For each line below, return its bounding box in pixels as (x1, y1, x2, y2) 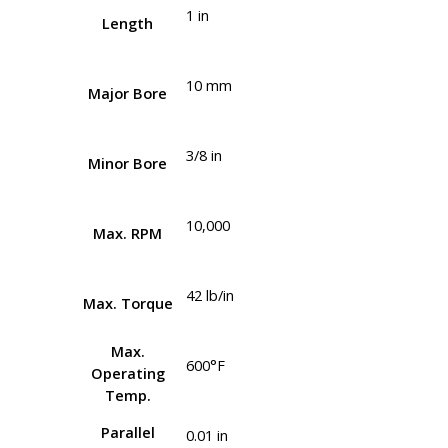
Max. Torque (82, 292, 173, 313)
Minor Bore (88, 152, 168, 173)
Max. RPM (93, 222, 163, 243)
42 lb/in (186, 285, 235, 306)
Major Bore (88, 82, 168, 103)
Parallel (100, 421, 155, 442)
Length (102, 12, 154, 33)
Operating (90, 362, 165, 383)
